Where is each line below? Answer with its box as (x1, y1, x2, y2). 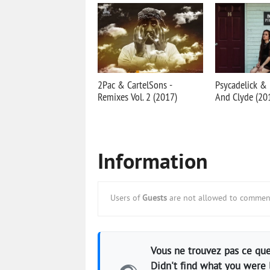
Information (98, 149, 208, 177)
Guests (142, 193, 167, 204)
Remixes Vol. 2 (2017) (98, 90, 177, 104)
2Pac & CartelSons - (98, 78, 172, 92)
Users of (110, 193, 142, 204)
